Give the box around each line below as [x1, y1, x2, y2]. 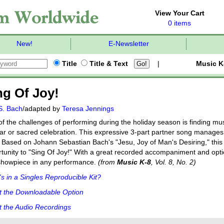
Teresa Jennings [62, 105, 114, 113]
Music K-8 [117, 158, 151, 166]
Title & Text [87, 60, 128, 67]
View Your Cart [154, 9, 204, 17]
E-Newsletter [108, 40, 149, 47]
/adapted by [22, 105, 62, 113]
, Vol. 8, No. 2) [151, 158, 196, 166]
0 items [168, 19, 191, 27]
